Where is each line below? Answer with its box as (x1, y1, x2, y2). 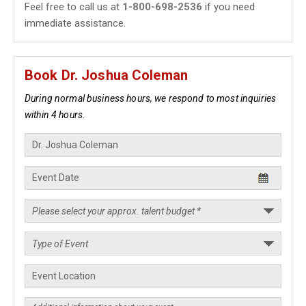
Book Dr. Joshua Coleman (25, 67, 188, 83)
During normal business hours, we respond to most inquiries (25, 93, 277, 104)
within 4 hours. (25, 109, 86, 120)
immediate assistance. (25, 17, 126, 29)
